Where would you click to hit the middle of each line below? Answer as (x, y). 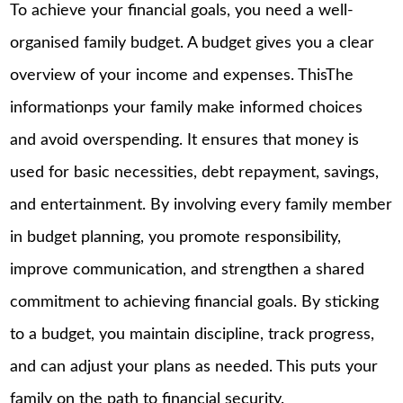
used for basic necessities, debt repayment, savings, (195, 172)
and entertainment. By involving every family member (201, 205)
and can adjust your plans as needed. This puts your (194, 367)
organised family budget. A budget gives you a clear (193, 43)
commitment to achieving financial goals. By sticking (195, 302)
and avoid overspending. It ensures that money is (185, 140)
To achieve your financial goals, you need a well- (182, 10)
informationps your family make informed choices (187, 107)
